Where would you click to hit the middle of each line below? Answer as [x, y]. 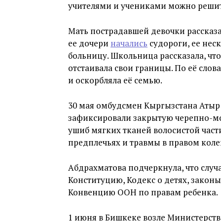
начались [129, 43]
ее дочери [89, 43]
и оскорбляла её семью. [115, 80]
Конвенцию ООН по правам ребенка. [143, 192]
